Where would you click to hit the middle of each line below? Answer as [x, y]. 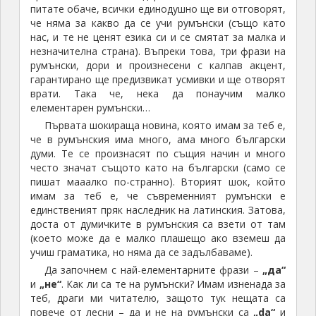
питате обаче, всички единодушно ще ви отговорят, [158, 9]
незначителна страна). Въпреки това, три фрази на [158, 51]
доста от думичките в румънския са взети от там [158, 224]
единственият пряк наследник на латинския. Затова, [158, 210]
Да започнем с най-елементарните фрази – [153, 270]
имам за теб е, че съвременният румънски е [158, 196]
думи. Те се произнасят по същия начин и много [158, 154]
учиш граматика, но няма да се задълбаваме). [141, 253]
